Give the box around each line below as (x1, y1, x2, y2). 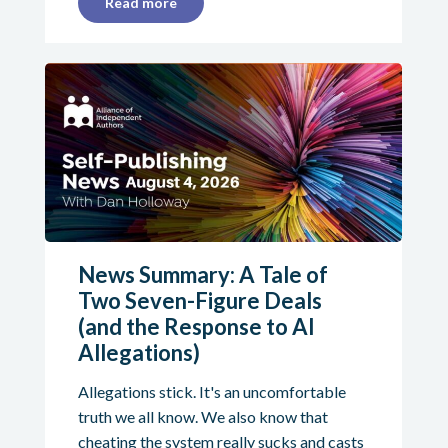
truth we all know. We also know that (77, 406, 328, 426)
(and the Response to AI (77, 312, 315, 340)
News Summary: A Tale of (77, 260, 328, 288)
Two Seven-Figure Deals (77, 286, 322, 314)
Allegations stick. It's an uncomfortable (77, 381, 346, 401)
